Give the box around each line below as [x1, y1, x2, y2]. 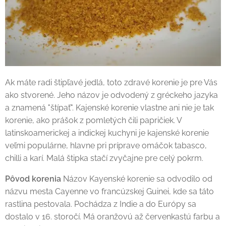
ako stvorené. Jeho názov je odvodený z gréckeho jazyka [5, 90, 218, 100]
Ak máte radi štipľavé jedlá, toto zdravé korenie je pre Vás [5, 77, 217, 87]
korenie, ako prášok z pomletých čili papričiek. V [5, 115, 182, 125]
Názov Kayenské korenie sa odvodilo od [61, 174, 212, 184]
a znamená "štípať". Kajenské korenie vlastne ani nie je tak [5, 102, 214, 112]
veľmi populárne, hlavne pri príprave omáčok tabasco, [5, 140, 207, 150]
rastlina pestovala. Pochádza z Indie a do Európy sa [5, 199, 196, 209]
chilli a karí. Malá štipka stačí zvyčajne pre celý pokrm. [5, 153, 203, 163]
